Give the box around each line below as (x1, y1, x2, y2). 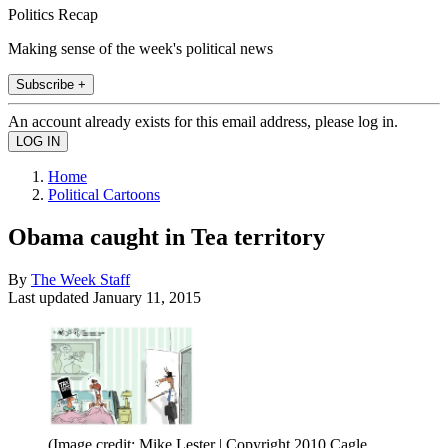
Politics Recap (8, 5, 98, 23)
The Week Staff (31, 270, 130, 288)
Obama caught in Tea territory (8, 223, 325, 250)
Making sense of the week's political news (8, 39, 273, 57)
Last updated (8, 288, 93, 306)
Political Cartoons (48, 185, 160, 203)
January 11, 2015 (93, 288, 201, 306)
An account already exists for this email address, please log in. (8, 112, 398, 130)
